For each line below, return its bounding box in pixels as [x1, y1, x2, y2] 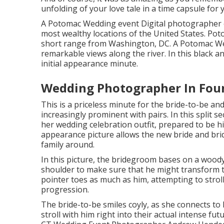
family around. [41, 138, 94, 150]
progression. [41, 183, 89, 195]
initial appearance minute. [41, 57, 138, 69]
